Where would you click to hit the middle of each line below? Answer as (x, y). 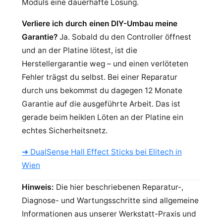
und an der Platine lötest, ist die (80, 50)
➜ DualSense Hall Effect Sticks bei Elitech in (102, 152)
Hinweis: (38, 187)
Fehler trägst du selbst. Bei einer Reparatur (100, 77)
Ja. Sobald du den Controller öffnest (124, 37)
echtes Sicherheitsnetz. (65, 131)
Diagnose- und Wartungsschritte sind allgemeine (110, 200)
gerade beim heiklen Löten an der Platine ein (103, 117)
